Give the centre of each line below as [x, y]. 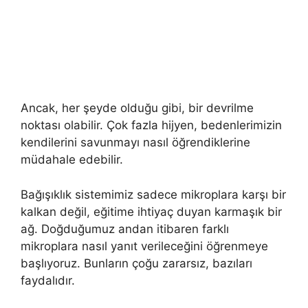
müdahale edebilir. [72, 160]
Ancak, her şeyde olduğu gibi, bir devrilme [137, 108]
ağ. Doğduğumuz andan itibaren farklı [125, 229]
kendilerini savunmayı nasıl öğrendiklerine [135, 143]
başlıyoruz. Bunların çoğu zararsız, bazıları [136, 263]
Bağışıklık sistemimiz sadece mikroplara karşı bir [153, 194]
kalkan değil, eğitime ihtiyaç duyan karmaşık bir [151, 211]
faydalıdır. [48, 280]
